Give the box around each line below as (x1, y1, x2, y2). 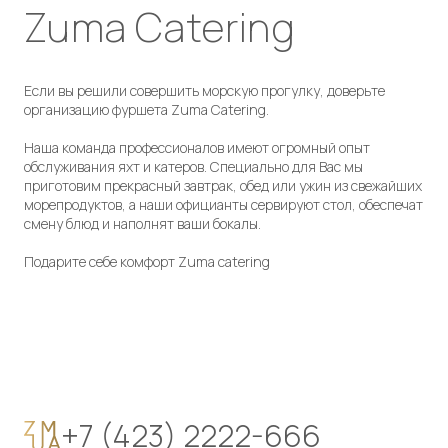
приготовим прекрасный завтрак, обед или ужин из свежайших (24, 176, 422, 196)
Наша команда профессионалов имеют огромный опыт (24, 138, 370, 158)
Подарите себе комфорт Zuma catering (24, 252, 270, 272)
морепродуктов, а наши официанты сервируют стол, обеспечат (24, 195, 423, 215)
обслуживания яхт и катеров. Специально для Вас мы (24, 157, 363, 177)
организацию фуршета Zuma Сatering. (24, 100, 269, 120)
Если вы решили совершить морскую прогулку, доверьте (24, 81, 385, 101)
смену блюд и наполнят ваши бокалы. (24, 214, 261, 234)
